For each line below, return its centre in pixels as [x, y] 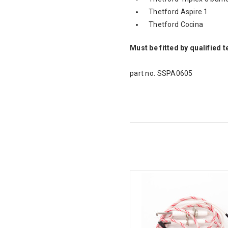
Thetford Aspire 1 [178, 11]
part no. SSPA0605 [161, 73]
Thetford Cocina [176, 24]
